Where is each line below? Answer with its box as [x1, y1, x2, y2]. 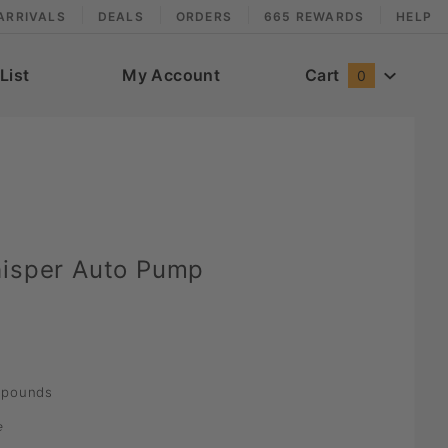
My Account [122, 65, 221, 86]
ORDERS [175, 9, 232, 24]
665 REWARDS [263, 9, 365, 24]
